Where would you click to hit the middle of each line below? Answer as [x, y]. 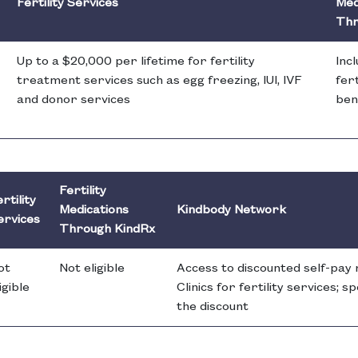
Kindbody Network [231, 211]
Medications [94, 211]
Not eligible [92, 269]
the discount [213, 307]
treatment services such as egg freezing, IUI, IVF [159, 81]
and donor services [74, 100]
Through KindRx [107, 230]
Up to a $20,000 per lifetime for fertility [136, 62]
